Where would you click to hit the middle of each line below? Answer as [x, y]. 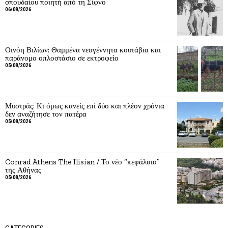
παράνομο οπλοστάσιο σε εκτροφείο [62, 58]
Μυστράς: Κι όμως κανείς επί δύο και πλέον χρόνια [85, 106]
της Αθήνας [23, 170]
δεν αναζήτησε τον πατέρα [46, 114]
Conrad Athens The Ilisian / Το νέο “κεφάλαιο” [82, 162]
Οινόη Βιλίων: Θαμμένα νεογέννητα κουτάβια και [83, 50]
